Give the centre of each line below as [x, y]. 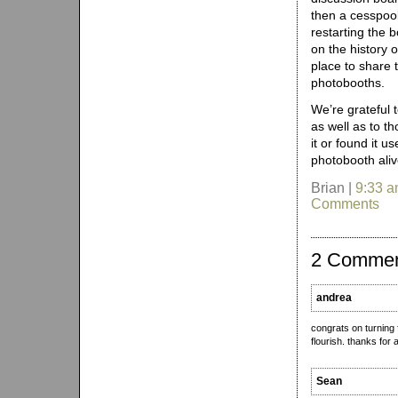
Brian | [333, 188]
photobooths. [348, 83]
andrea [334, 298]
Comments [345, 204]
